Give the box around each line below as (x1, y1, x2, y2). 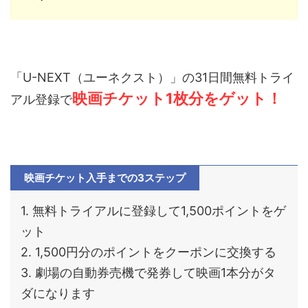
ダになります (21, 285, 95, 300)
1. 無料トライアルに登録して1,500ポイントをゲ (21, 203, 286, 218)
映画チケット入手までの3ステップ (24, 170, 186, 184)
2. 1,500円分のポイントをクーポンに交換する (21, 244, 276, 259)
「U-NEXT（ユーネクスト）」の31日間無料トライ (10, 69, 294, 85)
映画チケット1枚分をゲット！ (72, 89, 282, 107)
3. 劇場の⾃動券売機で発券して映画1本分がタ (21, 265, 276, 280)
